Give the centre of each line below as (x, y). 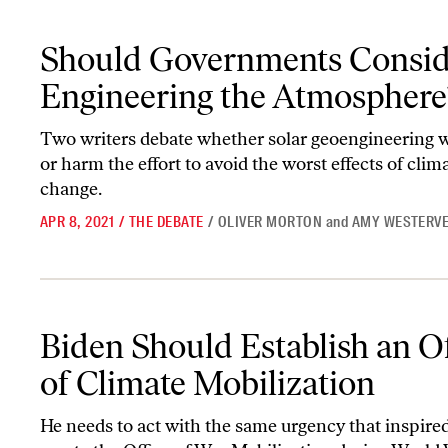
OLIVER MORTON (270, 221)
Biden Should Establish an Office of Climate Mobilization (216, 326)
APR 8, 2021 (77, 221)
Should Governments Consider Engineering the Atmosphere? (228, 39)
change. (71, 188)
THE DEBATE (166, 221)
